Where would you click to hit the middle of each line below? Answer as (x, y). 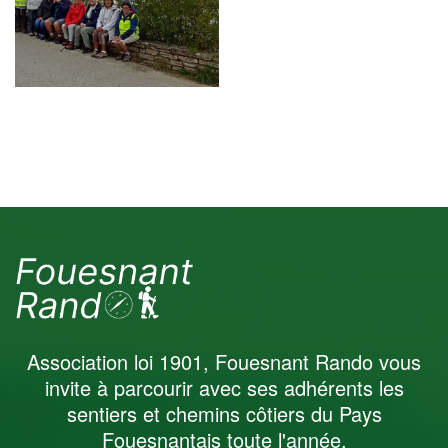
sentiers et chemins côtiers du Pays (224, 414)
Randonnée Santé (117, 246)
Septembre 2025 (117, 265)
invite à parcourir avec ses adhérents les (224, 388)
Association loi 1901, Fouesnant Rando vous (224, 362)
